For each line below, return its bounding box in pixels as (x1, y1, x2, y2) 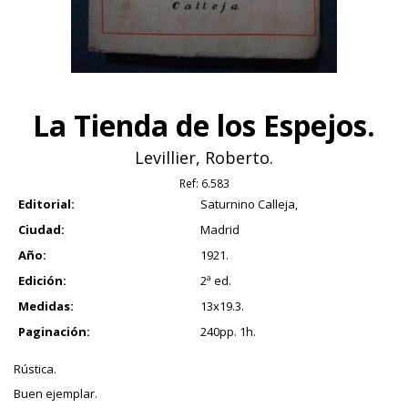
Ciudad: (18, 221, 65, 239)
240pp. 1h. (200, 323, 256, 341)
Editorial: (18, 196, 75, 213)
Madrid (200, 221, 240, 239)
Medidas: (18, 298, 74, 315)
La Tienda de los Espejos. (33, 106, 375, 146)
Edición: (18, 272, 66, 290)
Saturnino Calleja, (200, 196, 298, 213)
